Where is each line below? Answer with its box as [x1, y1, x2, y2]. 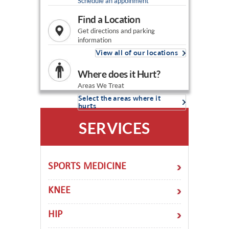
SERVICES [79, 119, 150, 138]
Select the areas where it [78, 94, 161, 103]
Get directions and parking [77, 27, 155, 35]
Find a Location [77, 13, 141, 26]
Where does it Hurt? [77, 68, 161, 80]
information [77, 36, 111, 44]
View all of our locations [95, 49, 178, 57]
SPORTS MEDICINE [48, 162, 127, 174]
